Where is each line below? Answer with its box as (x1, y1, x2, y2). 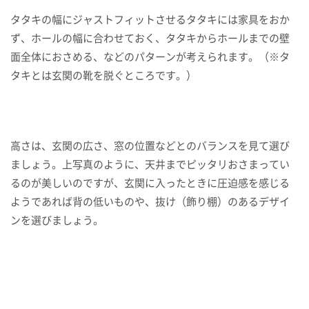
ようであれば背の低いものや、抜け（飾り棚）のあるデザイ (10, 197, 290, 207)
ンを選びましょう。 (10, 215, 103, 226)
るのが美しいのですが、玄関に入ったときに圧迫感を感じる (10, 178, 290, 188)
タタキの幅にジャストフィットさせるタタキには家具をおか (10, 14, 290, 25)
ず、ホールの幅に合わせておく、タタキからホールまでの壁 (10, 33, 290, 43)
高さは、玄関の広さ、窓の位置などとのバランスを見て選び (10, 141, 290, 151)
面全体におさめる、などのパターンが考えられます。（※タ (10, 52, 290, 62)
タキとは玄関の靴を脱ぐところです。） (10, 70, 197, 81)
